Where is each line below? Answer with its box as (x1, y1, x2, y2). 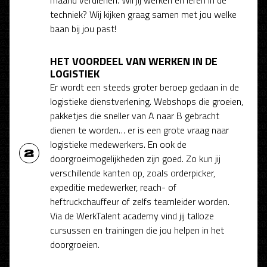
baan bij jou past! (50, 21, 116, 36)
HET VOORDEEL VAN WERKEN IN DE (50, 52, 218, 69)
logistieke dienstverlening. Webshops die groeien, (50, 94, 243, 108)
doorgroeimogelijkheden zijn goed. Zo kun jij (50, 151, 221, 166)
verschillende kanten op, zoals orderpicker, (50, 165, 215, 180)
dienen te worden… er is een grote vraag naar (50, 122, 229, 137)
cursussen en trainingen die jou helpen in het (50, 222, 224, 237)
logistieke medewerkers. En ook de (50, 136, 187, 151)
